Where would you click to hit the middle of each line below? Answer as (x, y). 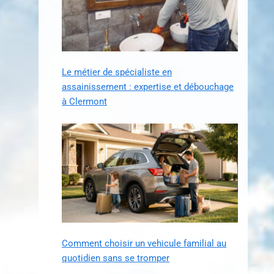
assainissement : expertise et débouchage (148, 87)
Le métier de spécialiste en (117, 72)
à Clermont (85, 102)
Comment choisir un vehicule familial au (144, 244)
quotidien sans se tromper (116, 258)
